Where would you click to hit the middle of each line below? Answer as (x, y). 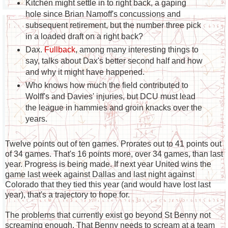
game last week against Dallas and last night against (100, 175)
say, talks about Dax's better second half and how (114, 61)
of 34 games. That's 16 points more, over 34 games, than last (114, 154)
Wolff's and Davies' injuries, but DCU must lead (110, 97)
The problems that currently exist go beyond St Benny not (108, 215)
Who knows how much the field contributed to (107, 85)
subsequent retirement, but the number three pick (113, 25)
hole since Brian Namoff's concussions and (103, 14)
